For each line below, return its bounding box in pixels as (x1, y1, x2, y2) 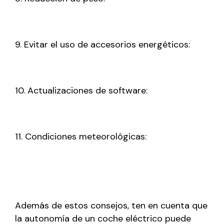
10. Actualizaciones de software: (15, 84, 147, 97)
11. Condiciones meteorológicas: (15, 130, 146, 143)
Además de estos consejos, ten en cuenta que (15, 199, 207, 212)
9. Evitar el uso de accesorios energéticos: (15, 38, 190, 51)
